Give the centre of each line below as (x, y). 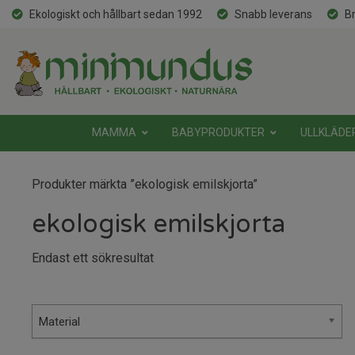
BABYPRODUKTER (218, 132)
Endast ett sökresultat (93, 258)
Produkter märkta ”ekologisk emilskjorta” (145, 184)
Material (59, 322)
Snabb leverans (273, 14)
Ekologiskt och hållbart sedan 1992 (116, 14)
